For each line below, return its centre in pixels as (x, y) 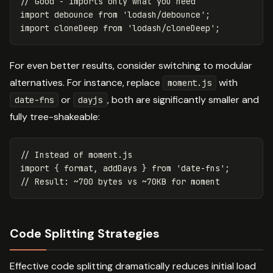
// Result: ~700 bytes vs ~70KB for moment (120, 181)
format (79, 168)
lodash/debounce (164, 14)
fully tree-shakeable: (55, 116)
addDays (120, 168)
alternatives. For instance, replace (86, 82)
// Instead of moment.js (76, 154)
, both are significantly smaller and (183, 99)
